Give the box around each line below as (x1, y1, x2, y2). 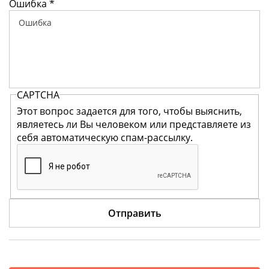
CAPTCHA (17, 88, 59, 101)
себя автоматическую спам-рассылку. (17, 131, 193, 145)
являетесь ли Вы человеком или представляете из (17, 118, 251, 131)
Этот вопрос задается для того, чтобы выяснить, (17, 104, 242, 118)
